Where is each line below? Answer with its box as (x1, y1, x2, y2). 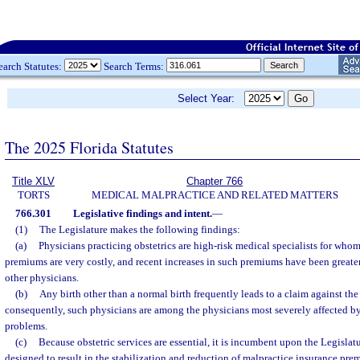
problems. (5, 320, 47, 332)
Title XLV (12, 175, 55, 187)
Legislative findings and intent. (72, 207, 212, 219)
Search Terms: (101, 59, 166, 72)
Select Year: (178, 92, 244, 104)
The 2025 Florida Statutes (5, 136, 174, 158)
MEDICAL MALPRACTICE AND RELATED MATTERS (91, 189, 338, 201)
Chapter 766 (186, 175, 243, 187)
